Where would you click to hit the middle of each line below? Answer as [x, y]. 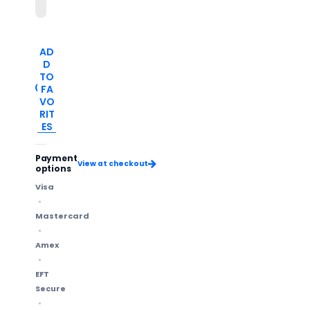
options [53, 168]
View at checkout [112, 164]
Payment [56, 158]
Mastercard [62, 216]
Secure [50, 288]
